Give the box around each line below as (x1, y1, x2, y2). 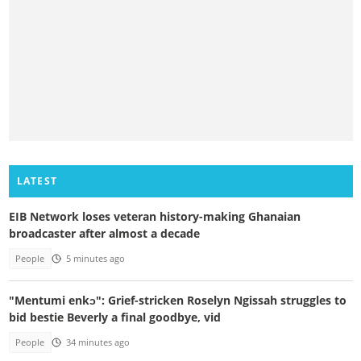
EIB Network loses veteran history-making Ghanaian (8, 209, 301, 225)
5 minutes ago (65, 253, 125, 265)
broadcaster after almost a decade (8, 226, 200, 242)
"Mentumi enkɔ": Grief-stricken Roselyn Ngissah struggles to (8, 292, 346, 308)
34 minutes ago (65, 336, 130, 348)
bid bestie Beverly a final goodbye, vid (8, 309, 221, 325)
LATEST (16, 173, 58, 188)
